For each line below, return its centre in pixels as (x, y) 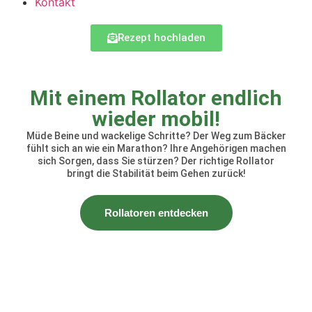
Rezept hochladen (161, 37)
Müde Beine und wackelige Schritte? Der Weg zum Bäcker (156, 136)
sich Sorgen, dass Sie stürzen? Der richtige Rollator (156, 161)
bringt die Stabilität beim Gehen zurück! (156, 174)
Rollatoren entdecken (156, 213)
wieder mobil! (156, 119)
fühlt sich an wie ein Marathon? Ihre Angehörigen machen (156, 149)
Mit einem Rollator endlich (156, 98)
